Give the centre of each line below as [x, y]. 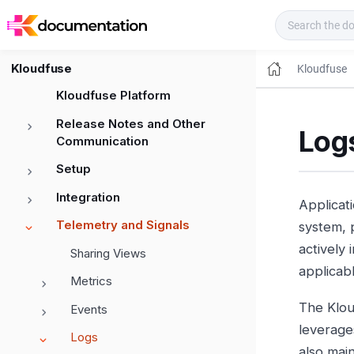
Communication [102, 141]
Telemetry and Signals [123, 225]
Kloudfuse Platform [113, 96]
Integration [88, 197]
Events [89, 309]
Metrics [91, 281]
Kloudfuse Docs [209, 24]
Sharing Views [108, 253]
